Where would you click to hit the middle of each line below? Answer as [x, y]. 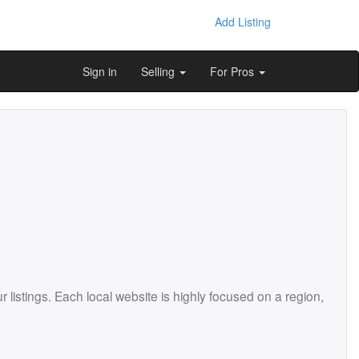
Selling [159, 71]
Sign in [100, 71]
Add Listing [242, 22]
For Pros [234, 71]
